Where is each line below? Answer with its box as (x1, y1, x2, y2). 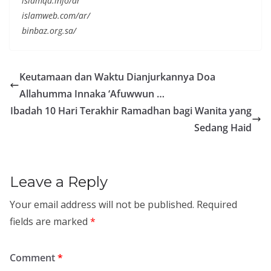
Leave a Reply (10, 173, 108, 191)
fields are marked (10, 215, 90, 228)
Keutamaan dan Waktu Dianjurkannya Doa (19, 70, 215, 83)
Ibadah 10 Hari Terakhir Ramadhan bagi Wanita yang (10, 104, 252, 117)
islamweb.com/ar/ (22, 10, 90, 21)
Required (197, 198, 237, 211)
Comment (10, 251, 57, 264)
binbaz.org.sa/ (22, 25, 76, 36)
